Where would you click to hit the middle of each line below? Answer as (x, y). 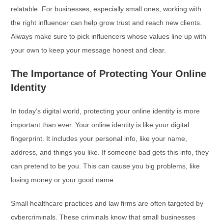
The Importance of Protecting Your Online (109, 74)
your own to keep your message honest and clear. (89, 50)
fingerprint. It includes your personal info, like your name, (99, 138)
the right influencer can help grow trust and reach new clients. (107, 23)
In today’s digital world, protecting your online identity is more (106, 111)
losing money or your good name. (63, 180)
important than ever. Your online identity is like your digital (100, 125)
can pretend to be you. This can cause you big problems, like (106, 166)
